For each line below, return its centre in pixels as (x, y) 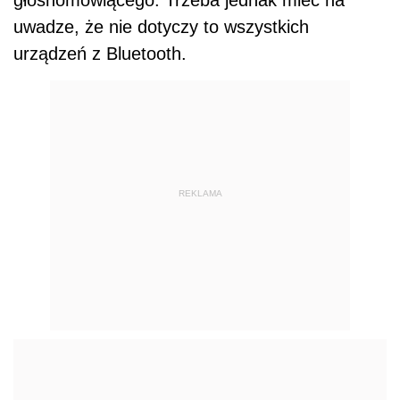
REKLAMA (200, 194)
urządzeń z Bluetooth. (100, 53)
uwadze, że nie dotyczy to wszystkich (161, 26)
